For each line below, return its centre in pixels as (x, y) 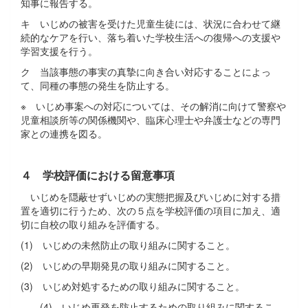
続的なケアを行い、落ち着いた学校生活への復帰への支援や (151, 37)
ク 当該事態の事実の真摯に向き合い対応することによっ (146, 71)
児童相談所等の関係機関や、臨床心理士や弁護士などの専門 (151, 119)
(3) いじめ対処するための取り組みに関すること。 (133, 286)
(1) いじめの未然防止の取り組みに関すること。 (128, 244)
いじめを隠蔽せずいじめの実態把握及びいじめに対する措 (151, 196)
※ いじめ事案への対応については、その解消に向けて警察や (153, 106)
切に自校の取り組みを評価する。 (93, 224)
